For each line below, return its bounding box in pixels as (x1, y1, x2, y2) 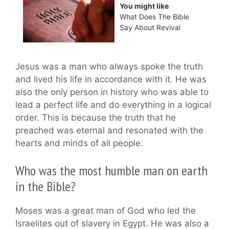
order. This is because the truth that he (15, 112, 176, 123)
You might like (120, 2, 169, 11)
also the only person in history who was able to (15, 86, 209, 97)
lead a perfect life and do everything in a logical (15, 99, 211, 110)
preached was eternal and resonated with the (15, 125, 203, 135)
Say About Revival (120, 23, 180, 32)
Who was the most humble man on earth (15, 162, 208, 179)
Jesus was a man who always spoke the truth (15, 61, 203, 72)
